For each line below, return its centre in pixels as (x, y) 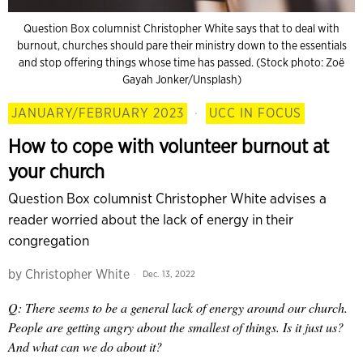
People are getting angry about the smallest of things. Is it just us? (176, 327)
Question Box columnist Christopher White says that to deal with (181, 28)
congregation (49, 240)
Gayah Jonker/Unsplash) (181, 79)
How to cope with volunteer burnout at (169, 146)
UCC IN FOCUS (255, 113)
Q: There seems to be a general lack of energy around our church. (178, 307)
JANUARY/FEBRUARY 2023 (98, 113)
